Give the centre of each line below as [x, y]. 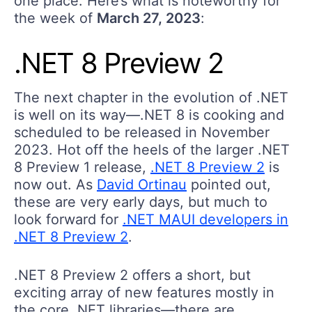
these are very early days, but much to [141, 202]
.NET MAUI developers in [205, 219]
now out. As [55, 184]
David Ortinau [142, 184]
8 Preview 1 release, [82, 167]
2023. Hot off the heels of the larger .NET [152, 149]
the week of [55, 18]
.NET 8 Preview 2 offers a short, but [132, 275]
